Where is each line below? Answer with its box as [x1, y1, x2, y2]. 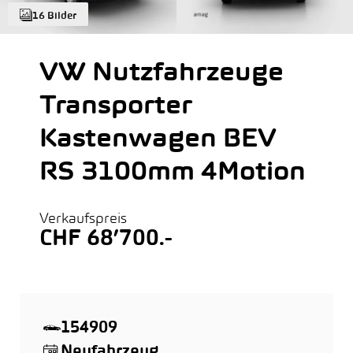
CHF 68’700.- [39, 229, 173, 250]
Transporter [39, 95, 192, 119]
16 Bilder [32, 11, 76, 21]
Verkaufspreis [39, 213, 127, 226]
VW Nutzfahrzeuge [39, 62, 284, 86]
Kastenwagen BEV [39, 128, 277, 152]
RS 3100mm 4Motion [39, 162, 306, 185]
